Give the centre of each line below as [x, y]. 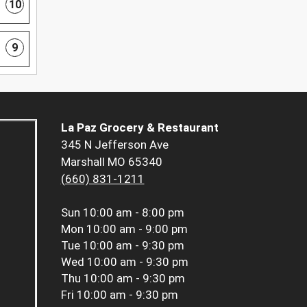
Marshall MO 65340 [111, 161]
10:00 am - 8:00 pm [133, 212]
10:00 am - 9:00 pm [137, 229]
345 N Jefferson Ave [114, 144]
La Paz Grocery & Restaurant [139, 127]
